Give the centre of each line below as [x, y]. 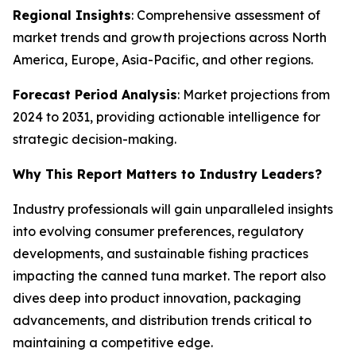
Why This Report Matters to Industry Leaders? [167, 174]
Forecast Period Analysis [95, 95]
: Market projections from [253, 95]
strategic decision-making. [95, 139]
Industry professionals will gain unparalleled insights [173, 209]
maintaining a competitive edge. [113, 342]
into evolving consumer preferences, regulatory [158, 231]
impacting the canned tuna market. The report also [169, 276]
